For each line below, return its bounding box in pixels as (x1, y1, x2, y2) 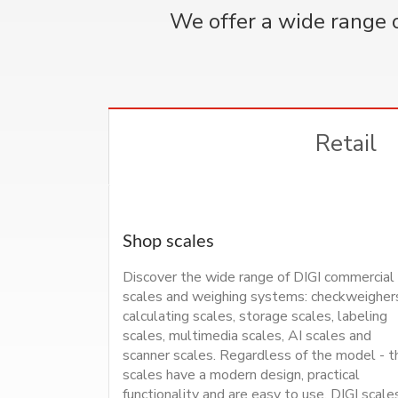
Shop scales (123, 232, 214, 251)
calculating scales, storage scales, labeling (123, 306, 387, 326)
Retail (315, 127, 377, 159)
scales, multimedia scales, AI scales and (123, 325, 371, 346)
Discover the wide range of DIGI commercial (123, 267, 394, 287)
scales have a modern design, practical (123, 364, 360, 385)
